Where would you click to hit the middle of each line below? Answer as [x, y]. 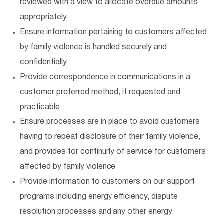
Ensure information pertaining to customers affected [113, 32]
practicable [40, 107]
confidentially [43, 62]
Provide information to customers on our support [107, 182]
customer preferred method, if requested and [100, 92]
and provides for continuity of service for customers [113, 152]
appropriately [43, 17]
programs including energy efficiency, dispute [99, 197]
